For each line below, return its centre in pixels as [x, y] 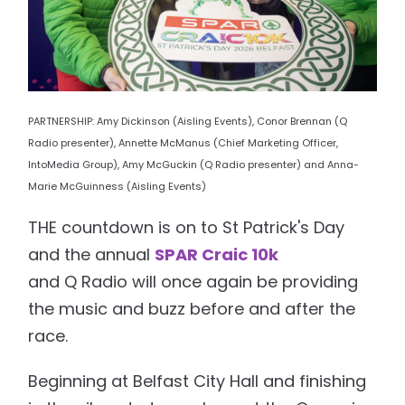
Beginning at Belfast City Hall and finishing [198, 381]
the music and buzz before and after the [192, 308]
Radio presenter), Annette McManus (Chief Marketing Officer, [184, 142]
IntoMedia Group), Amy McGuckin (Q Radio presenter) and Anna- [194, 164]
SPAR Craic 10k [217, 254]
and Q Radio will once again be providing [193, 281]
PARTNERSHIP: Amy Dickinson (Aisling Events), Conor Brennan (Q [188, 121]
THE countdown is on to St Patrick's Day [187, 227]
